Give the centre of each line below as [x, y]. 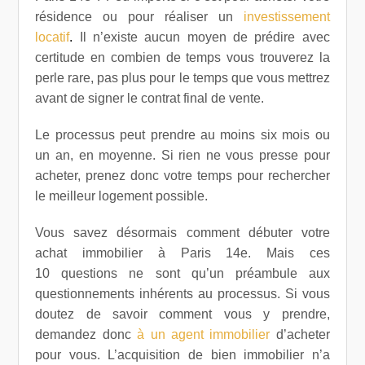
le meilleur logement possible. [122, 196]
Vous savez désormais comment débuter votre [182, 233]
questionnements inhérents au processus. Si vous [182, 294]
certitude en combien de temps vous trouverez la [182, 57]
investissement [286, 17]
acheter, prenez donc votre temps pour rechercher [182, 176]
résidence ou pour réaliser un [139, 17]
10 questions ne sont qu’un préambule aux [182, 273]
